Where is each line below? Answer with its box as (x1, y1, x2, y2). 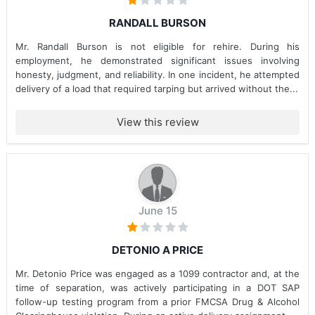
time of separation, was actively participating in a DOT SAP (15, 282, 300, 293)
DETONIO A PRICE (112, 243, 203, 257)
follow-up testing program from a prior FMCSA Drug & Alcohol (15, 296, 300, 307)
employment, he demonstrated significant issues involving (15, 55, 300, 66)
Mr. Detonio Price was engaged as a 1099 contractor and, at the (15, 268, 300, 279)
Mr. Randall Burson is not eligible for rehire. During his (15, 41, 300, 52)
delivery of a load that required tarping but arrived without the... (15, 83, 298, 94)
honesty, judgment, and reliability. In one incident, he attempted (15, 69, 300, 80)
